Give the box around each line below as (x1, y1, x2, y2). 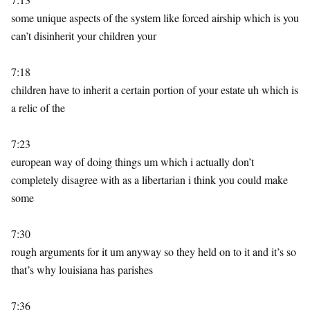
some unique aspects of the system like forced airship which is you (11, 10, 299, 25)
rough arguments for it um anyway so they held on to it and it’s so (11, 244, 296, 259)
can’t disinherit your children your (11, 28, 156, 43)
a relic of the (11, 100, 65, 115)
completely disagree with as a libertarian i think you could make (11, 172, 288, 187)
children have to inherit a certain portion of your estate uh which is (11, 82, 298, 97)
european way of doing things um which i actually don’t (11, 154, 254, 169)
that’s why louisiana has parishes (11, 262, 153, 277)
